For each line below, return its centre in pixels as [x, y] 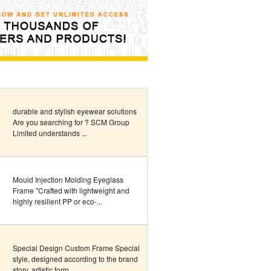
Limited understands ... [50, 133]
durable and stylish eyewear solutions [75, 111]
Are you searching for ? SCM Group [71, 122]
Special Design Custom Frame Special [76, 248]
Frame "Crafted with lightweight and [71, 190]
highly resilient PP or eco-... [57, 201]
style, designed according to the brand [75, 259]
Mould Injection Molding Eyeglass [68, 179]
